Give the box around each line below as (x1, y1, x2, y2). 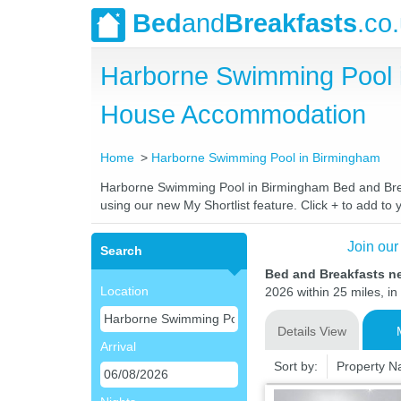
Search (100, 243, 142, 258)
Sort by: (273, 359, 318, 373)
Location (100, 284, 149, 298)
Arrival (100, 339, 136, 354)
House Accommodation (100, 100, 366, 129)
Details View (277, 324, 346, 338)
